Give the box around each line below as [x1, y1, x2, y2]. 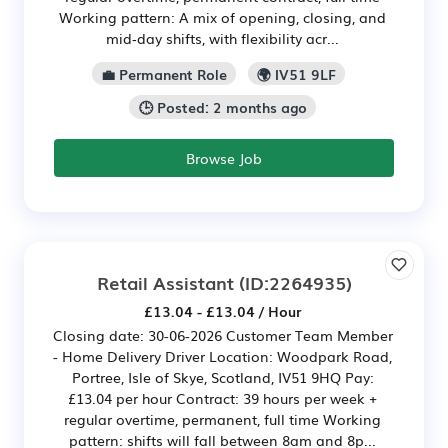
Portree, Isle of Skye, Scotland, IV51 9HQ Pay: [71, 367, 374, 388]
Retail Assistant [96, 269, 234, 296]
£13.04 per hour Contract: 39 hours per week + [68, 388, 377, 409]
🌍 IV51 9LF [257, 63, 337, 84]
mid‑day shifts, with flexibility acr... [106, 27, 339, 48]
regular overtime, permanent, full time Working [64, 409, 381, 430]
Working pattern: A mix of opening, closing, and [59, 6, 386, 27]
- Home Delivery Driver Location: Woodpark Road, [53, 346, 392, 367]
